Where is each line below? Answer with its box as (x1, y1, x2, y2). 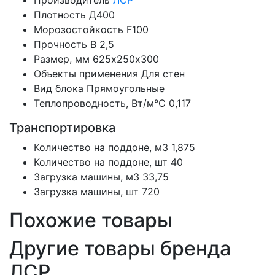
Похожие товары (9, 208, 172, 233)
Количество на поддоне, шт (34, 156, 168, 169)
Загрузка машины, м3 (34, 171, 139, 184)
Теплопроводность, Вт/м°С (34, 97, 166, 110)
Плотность (34, 9, 86, 21)
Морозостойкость (34, 23, 123, 36)
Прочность (34, 38, 87, 51)
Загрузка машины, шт (34, 185, 139, 198)
